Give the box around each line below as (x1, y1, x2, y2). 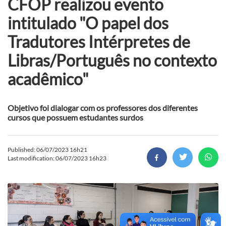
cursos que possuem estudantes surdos (8, 112, 143, 122)
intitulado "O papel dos (8, 13, 168, 33)
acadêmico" (8, 69, 89, 89)
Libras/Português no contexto (8, 50, 217, 70)
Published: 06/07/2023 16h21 (8, 145, 87, 153)
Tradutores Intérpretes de (8, 31, 190, 51)
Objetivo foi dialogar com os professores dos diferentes (8, 102, 198, 112)
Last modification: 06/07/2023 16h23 (8, 154, 106, 162)
